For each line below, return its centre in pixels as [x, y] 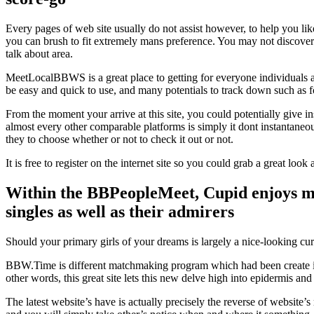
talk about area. [39, 54]
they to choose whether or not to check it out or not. [120, 139]
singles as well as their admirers [120, 211]
